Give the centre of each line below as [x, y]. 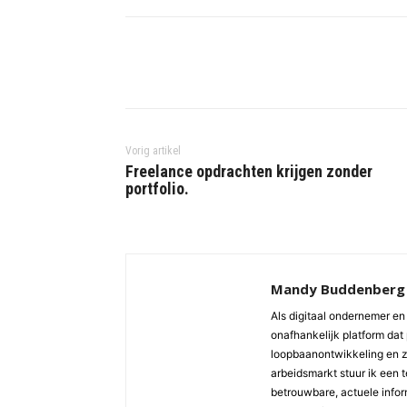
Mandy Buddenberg [338, 289]
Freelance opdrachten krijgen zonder [249, 172]
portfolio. [157, 189]
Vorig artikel [153, 151]
